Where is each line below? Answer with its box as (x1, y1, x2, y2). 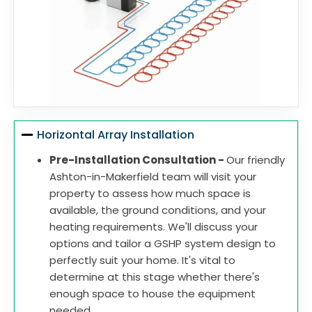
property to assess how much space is (49, 186, 251, 201)
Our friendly (226, 153, 285, 168)
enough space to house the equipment (49, 286, 256, 302)
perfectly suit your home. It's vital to (49, 253, 235, 268)
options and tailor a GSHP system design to (49, 236, 276, 251)
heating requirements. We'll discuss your (49, 219, 258, 235)
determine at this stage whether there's (49, 270, 260, 285)
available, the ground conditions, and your (49, 203, 266, 218)
